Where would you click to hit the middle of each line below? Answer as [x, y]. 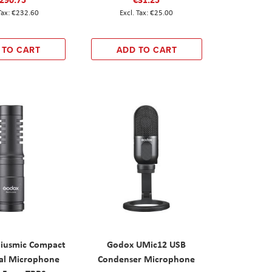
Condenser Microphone [147, 258]
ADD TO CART [147, 49]
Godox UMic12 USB [147, 244]
